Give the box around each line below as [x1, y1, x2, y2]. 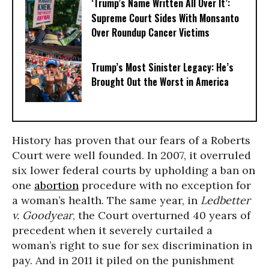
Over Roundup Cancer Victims [91, 25, 210, 40]
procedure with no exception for [79, 178, 251, 192]
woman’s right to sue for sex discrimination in [12, 238, 252, 252]
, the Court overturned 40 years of [73, 208, 250, 222]
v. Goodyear [12, 208, 73, 222]
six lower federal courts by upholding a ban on [12, 163, 255, 177]
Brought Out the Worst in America [91, 74, 229, 89]
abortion [34, 178, 79, 192]
